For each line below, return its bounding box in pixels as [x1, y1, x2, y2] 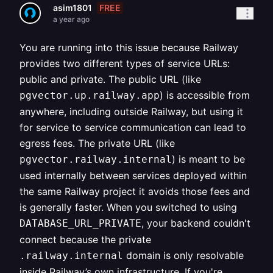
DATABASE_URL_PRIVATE [19, 218, 141, 229]
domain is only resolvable [123, 249, 244, 261]
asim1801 [53, 2, 92, 13]
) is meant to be [172, 153, 245, 165]
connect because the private [19, 233, 151, 246]
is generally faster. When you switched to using [19, 201, 237, 213]
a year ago [53, 15, 90, 24]
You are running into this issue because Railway [19, 41, 238, 54]
